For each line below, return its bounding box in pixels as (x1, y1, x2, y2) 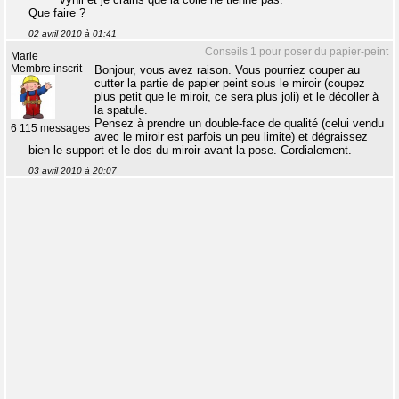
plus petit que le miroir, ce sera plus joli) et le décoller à (94, 90, 379, 103)
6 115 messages (11, 123, 90, 134)
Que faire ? (28, 6, 85, 20)
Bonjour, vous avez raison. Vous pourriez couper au (94, 63, 360, 77)
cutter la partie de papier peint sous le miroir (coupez (94, 77, 365, 90)
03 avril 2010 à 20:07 (28, 166, 117, 175)
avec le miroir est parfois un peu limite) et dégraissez (94, 130, 368, 143)
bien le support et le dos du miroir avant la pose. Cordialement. (28, 143, 352, 157)
